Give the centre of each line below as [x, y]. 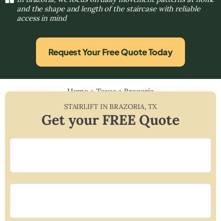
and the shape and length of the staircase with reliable [109, 8]
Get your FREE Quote [110, 120]
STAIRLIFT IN [87, 106]
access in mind [42, 18]
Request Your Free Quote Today [110, 52]
